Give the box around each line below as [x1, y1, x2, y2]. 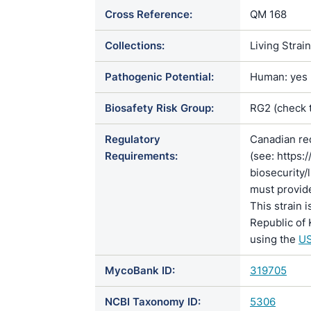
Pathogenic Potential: [105, 70, 214, 83]
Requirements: [105, 149, 178, 162]
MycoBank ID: [105, 264, 175, 277]
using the [250, 233, 299, 246]
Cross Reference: [105, 8, 192, 21]
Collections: [105, 39, 165, 52]
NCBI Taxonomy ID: [105, 295, 201, 308]
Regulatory [105, 133, 160, 146]
